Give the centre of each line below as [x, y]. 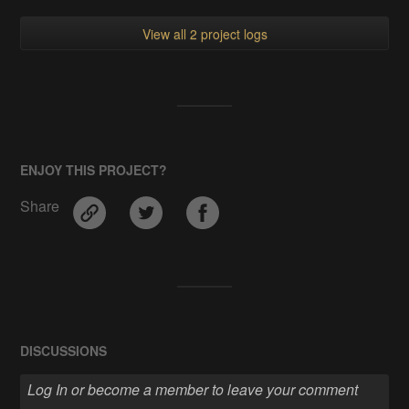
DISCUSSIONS [64, 351]
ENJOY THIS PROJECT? [94, 170]
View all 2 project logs [204, 34]
